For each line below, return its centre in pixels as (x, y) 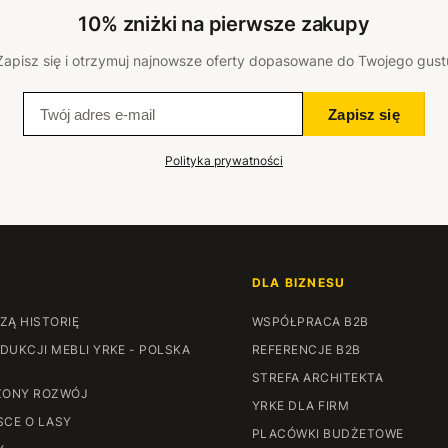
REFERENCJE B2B (306, 349)
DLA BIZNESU (299, 282)
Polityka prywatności (224, 160)
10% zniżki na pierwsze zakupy (224, 24)
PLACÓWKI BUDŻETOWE (328, 433)
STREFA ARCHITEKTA (318, 377)
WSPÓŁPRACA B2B (310, 321)
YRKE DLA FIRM (301, 405)
